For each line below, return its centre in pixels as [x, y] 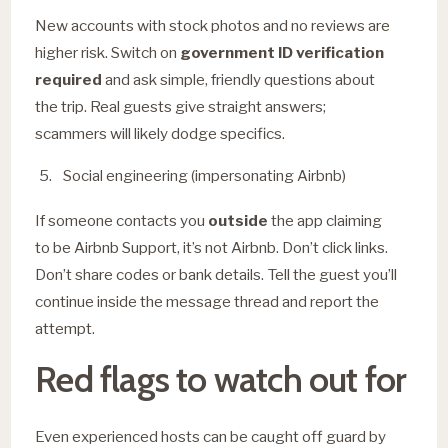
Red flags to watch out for [221, 378]
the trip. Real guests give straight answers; [181, 106]
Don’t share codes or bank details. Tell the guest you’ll [216, 274]
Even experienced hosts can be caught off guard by [211, 436]
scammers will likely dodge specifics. [160, 133]
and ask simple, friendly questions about [239, 79]
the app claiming [325, 220]
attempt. [65, 328]
